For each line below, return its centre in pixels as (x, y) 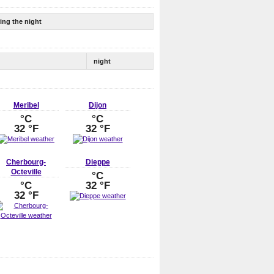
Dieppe (98, 162)
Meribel (26, 105)
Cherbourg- (26, 162)
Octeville (26, 172)
